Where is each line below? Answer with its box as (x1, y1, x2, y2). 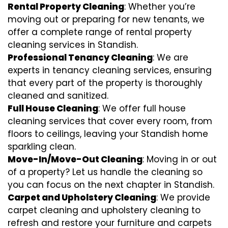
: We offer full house (98, 102, 186, 115)
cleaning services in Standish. (8, 39, 138, 51)
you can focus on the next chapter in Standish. (8, 179, 214, 191)
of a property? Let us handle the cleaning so (8, 166, 203, 178)
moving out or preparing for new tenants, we (8, 13, 205, 25)
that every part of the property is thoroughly (8, 77, 203, 89)
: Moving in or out (142, 153, 217, 165)
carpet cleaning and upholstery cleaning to (8, 204, 201, 216)
